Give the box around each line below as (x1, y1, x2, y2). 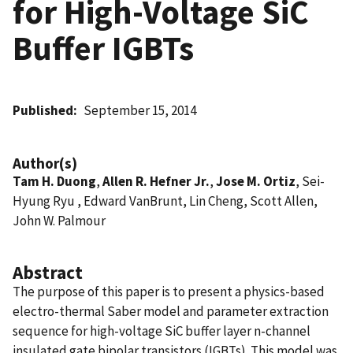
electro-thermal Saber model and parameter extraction (13, 302, 329, 320)
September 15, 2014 (84, 101, 197, 119)
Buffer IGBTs (13, 26, 194, 69)
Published (13, 101, 73, 119)
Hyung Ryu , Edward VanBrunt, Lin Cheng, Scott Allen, (13, 191, 318, 210)
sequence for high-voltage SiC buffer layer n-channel (13, 321, 310, 340)
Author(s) (13, 153, 77, 173)
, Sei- (295, 172, 325, 190)
